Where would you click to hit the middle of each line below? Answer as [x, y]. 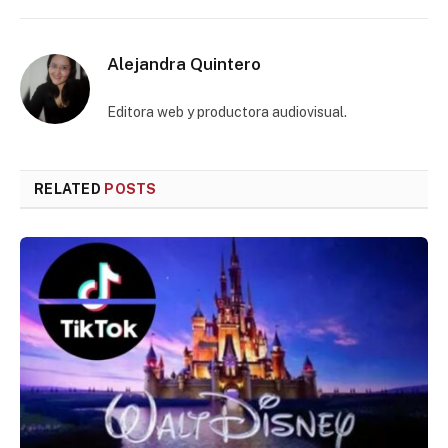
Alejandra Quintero [184, 64]
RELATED [69, 189]
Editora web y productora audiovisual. [227, 112]
